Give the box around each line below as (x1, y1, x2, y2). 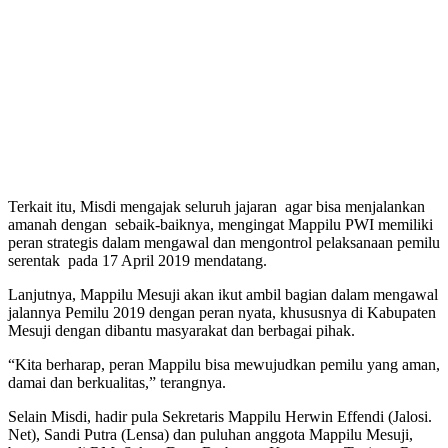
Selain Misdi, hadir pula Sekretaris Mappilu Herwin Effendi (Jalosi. (8, 407, 432, 425)
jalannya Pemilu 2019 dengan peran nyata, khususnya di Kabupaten (8, 303, 436, 321)
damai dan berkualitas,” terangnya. (8, 373, 226, 391)
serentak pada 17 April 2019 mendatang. (8, 251, 267, 269)
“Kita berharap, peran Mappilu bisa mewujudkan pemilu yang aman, (8, 355, 440, 373)
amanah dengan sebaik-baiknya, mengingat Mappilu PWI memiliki (8, 215, 433, 233)
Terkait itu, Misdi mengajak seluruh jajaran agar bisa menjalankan (8, 197, 425, 215)
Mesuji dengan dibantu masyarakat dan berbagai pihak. (8, 321, 355, 339)
